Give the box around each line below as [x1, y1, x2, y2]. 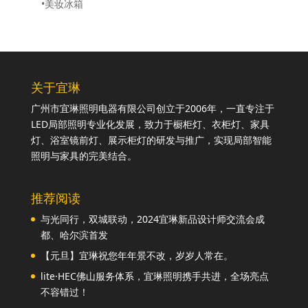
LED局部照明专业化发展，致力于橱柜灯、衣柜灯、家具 [30, 117, 269, 131]
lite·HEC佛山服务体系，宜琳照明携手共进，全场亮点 [40, 269, 269, 283]
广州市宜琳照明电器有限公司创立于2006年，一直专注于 [30, 101, 274, 115]
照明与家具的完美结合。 [30, 148, 137, 162]
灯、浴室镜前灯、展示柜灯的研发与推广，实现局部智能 [30, 133, 272, 146]
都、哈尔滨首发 [40, 228, 108, 242]
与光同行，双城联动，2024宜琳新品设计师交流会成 [40, 212, 265, 226]
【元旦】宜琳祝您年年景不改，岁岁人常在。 [40, 249, 233, 263]
